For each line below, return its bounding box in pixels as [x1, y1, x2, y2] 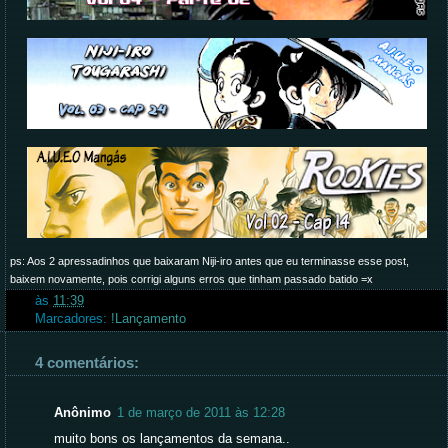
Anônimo [54, 406, 111, 421]
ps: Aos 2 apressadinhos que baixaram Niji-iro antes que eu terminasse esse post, [10, 254, 409, 267]
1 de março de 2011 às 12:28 [117, 406, 285, 421]
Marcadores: [35, 311, 111, 326]
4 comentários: [35, 353, 139, 371]
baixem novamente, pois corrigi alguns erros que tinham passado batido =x [10, 272, 373, 285]
